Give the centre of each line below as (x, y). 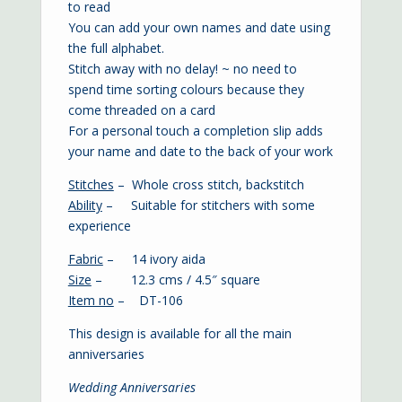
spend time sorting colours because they (186, 89)
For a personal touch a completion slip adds (195, 130)
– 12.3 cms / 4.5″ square (175, 279)
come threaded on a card (141, 109)
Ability (85, 205)
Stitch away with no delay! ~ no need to (182, 68)
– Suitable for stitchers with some (208, 205)
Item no (91, 300)
